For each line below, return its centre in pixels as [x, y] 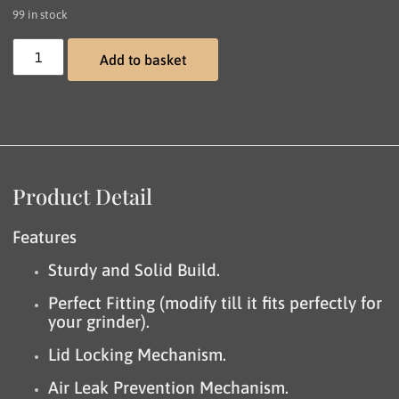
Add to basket [143, 60]
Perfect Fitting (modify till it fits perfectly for [216, 303]
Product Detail [83, 196]
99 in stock [41, 14]
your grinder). [99, 322]
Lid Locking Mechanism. [138, 355]
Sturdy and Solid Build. [134, 270]
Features [45, 237]
